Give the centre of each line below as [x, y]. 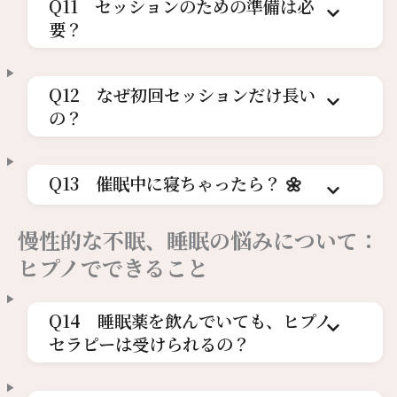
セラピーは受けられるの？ [149, 343]
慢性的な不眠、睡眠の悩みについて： [198, 239]
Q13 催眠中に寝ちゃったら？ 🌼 [175, 183]
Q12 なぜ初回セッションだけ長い [182, 94]
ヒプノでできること [113, 267]
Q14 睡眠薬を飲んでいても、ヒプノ [190, 320]
